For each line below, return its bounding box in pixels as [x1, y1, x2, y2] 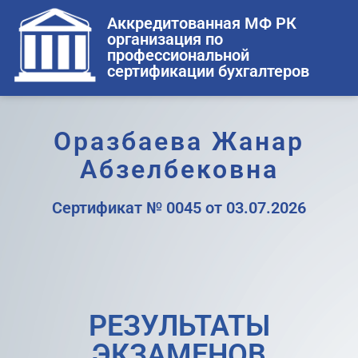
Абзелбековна [79, 153, 279, 185]
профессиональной [107, 46, 250, 66]
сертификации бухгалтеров [107, 62, 310, 82]
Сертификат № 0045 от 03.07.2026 [52, 197, 306, 217]
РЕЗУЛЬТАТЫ [88, 308, 270, 343]
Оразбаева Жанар [54, 125, 304, 157]
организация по [107, 30, 224, 50]
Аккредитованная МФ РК [107, 14, 297, 34]
